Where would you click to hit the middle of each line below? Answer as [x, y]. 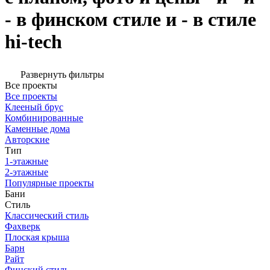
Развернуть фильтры [62, 75]
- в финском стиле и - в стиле [130, 19]
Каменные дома [37, 129]
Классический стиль [47, 216]
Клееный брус [34, 107]
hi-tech [33, 41]
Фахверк [23, 227]
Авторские [27, 140]
